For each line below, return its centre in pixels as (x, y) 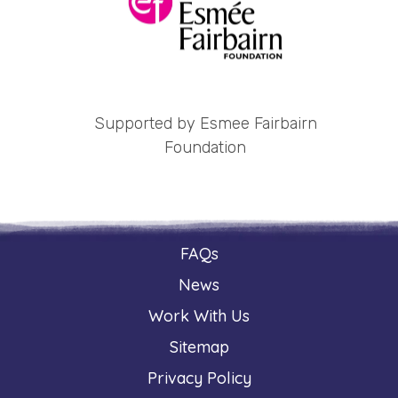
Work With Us (199, 315)
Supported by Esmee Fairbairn (199, 123)
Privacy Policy (199, 378)
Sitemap (199, 346)
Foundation (199, 147)
